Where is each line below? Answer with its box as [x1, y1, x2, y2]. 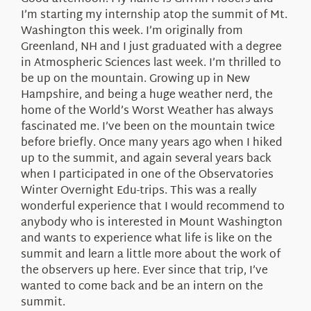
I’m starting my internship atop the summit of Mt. [20, 5, 287, 26]
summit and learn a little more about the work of [20, 244, 280, 265]
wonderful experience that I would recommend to [20, 196, 285, 217]
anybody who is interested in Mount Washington [20, 212, 283, 233]
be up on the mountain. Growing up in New [20, 69, 250, 90]
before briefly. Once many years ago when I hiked [20, 133, 283, 153]
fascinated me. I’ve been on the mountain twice [20, 117, 275, 137]
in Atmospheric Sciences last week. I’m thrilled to [20, 53, 281, 74]
